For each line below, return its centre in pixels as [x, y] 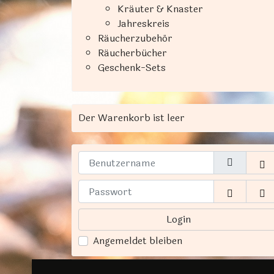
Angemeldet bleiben [138, 241]
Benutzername [111, 157]
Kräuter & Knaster [160, 9]
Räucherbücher [132, 53]
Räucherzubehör [135, 38]
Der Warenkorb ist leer [131, 118]
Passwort [245, 193]
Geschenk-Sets [132, 68]
